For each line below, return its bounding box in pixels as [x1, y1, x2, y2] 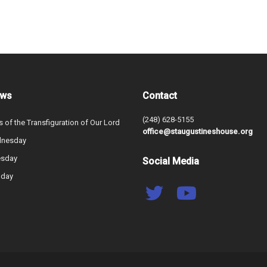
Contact [142, 90, 177, 102]
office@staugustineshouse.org [142, 127, 253, 136]
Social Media [142, 156, 199, 167]
